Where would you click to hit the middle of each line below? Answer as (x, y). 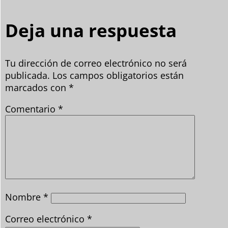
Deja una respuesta (91, 31)
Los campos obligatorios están (118, 76)
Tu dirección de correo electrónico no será (96, 63)
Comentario (32, 109)
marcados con (37, 88)
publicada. (27, 76)
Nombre (24, 197)
